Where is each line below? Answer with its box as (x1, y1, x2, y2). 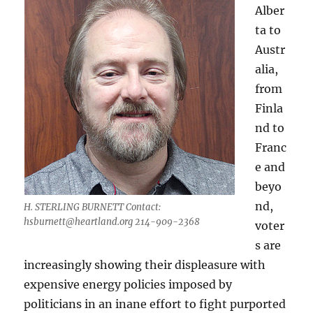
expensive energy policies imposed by (24, 277, 233, 292)
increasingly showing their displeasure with (24, 258, 266, 272)
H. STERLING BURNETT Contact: (24, 201, 161, 214)
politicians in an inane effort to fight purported (24, 297, 286, 312)
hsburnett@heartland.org (24, 216, 133, 228)
